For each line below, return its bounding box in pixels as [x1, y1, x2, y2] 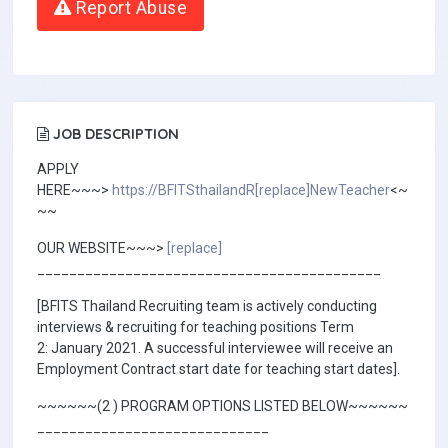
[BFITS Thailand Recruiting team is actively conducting [37, 298, 377, 314]
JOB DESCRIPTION [49, 125, 179, 143]
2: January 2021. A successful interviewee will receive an [37, 340, 393, 356]
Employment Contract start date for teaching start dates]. [37, 361, 400, 377]
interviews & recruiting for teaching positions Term [37, 319, 354, 335]
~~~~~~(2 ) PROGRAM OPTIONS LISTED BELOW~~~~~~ [37, 398, 408, 414]
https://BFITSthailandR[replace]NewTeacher [112, 182, 390, 198]
